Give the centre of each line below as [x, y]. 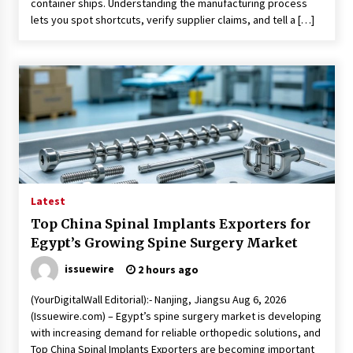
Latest [48, 201]
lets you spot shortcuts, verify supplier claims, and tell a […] [172, 20]
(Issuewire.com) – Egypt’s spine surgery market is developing [176, 316]
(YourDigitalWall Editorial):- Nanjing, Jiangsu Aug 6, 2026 [158, 299]
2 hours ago [167, 269]
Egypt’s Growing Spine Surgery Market [164, 243]
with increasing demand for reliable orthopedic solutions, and [175, 333]
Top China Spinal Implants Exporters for [170, 224]
